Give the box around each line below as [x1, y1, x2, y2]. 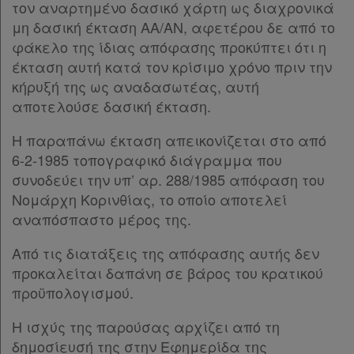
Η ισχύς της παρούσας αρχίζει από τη [12, 316, 280, 337]
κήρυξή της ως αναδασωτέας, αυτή [12, 76, 259, 96]
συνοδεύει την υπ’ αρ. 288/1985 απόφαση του [12, 169, 325, 190]
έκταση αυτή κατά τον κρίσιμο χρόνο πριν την [12, 56, 332, 77]
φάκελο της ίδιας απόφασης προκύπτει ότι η [12, 36, 326, 57]
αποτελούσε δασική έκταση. [12, 96, 211, 116]
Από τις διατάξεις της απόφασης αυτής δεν [12, 243, 319, 263]
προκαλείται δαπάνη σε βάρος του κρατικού [12, 262, 323, 283]
